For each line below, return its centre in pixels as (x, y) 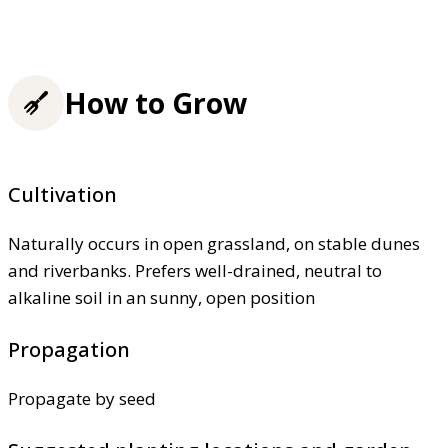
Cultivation (62, 195)
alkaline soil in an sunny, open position (161, 298)
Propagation (69, 350)
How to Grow (155, 102)
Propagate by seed (82, 399)
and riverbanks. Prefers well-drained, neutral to (195, 271)
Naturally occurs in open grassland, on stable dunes (214, 244)
